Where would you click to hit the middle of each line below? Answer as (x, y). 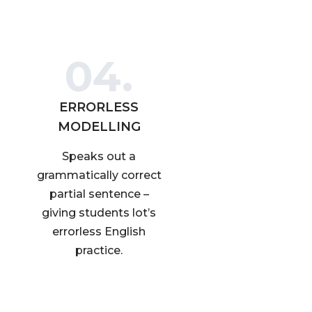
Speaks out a (99, 156)
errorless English (99, 232)
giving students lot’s (99, 213)
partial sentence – (99, 194)
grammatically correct (99, 175)
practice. (99, 250)
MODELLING (99, 127)
